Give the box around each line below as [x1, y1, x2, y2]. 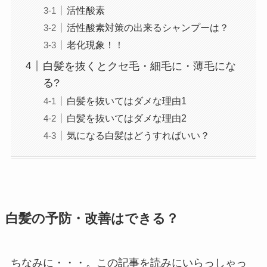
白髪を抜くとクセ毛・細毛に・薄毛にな [42, 60, 236, 72]
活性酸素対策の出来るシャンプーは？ [66, 21, 229, 33]
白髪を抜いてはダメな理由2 [66, 112, 187, 123]
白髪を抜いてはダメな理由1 [66, 95, 187, 106]
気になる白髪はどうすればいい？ [66, 129, 210, 141]
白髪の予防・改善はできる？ [5, 212, 179, 226]
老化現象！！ [66, 39, 124, 50]
